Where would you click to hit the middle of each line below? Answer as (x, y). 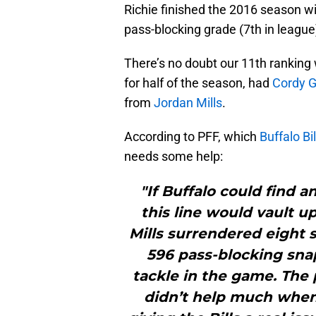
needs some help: (174, 157)
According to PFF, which (192, 137)
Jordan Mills (188, 103)
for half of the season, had (198, 83)
